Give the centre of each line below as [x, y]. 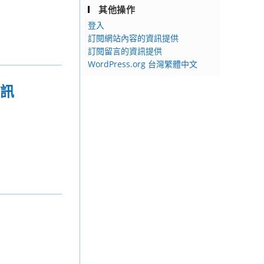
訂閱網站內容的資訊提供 [133, 38]
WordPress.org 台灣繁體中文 [143, 64]
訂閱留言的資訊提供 [125, 51]
